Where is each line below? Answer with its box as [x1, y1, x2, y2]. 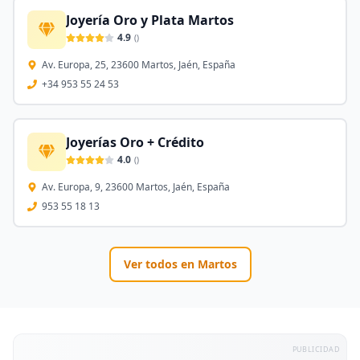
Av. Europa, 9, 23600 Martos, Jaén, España [42, 180, 230, 194]
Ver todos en [123, 256, 198, 272]
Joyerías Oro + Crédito [66, 133, 204, 151]
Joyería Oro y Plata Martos [66, 11, 234, 29]
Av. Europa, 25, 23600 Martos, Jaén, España [42, 58, 235, 72]
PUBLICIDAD [292, 344, 340, 354]
